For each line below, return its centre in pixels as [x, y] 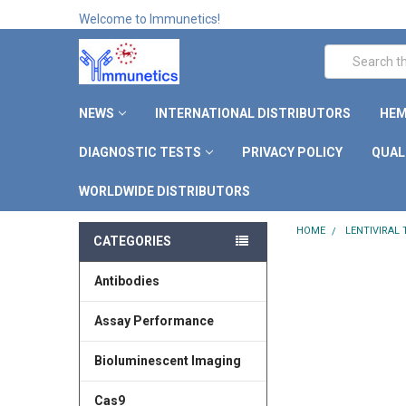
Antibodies [126, 280]
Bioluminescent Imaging [167, 360]
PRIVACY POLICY [292, 152]
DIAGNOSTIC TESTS [140, 152]
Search [344, 53]
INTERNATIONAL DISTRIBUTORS [252, 113]
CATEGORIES [132, 241]
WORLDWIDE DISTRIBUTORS [164, 191]
